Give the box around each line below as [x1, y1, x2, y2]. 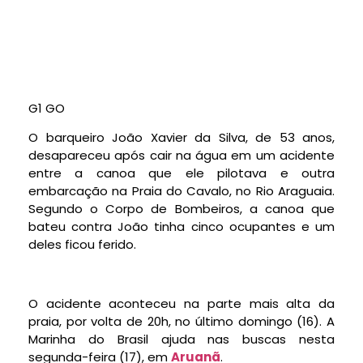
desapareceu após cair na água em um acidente [28, 146, 335, 164]
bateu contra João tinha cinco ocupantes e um [28, 217, 335, 235]
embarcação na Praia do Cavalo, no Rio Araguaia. [28, 181, 335, 199]
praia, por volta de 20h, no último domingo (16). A [28, 312, 335, 330]
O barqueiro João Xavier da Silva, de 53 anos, [28, 128, 335, 146]
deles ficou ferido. [28, 235, 136, 253]
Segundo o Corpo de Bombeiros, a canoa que [28, 199, 335, 217]
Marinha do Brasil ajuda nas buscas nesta [28, 330, 335, 348]
